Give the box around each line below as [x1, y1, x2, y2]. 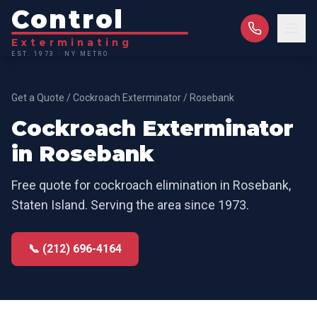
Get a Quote [11, 92, 64, 103]
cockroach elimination [93, 178, 217, 192]
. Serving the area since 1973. [85, 197, 249, 212]
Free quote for [11, 178, 93, 192]
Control [11, 4, 123, 35]
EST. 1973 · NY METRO [11, 50, 107, 57]
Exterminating [11, 36, 129, 49]
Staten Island [11, 197, 85, 212]
